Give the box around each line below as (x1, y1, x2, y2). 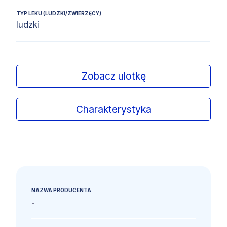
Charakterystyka (75, 103, 152, 116)
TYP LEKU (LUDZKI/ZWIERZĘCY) (16, 10, 101, 16)
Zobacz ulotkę (81, 70, 146, 83)
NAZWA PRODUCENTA (31, 187, 91, 194)
